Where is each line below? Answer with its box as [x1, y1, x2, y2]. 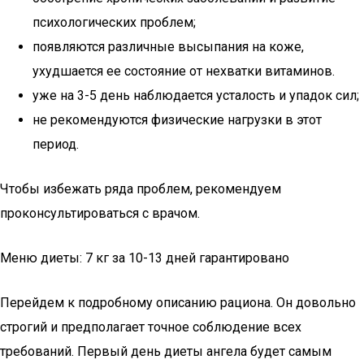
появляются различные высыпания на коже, [32, 39, 304, 54]
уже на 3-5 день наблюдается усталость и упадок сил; [32, 88, 359, 103]
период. [32, 136, 79, 152]
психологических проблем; [32, 15, 196, 30]
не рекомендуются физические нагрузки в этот [32, 112, 322, 128]
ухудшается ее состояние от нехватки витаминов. [32, 63, 335, 79]
